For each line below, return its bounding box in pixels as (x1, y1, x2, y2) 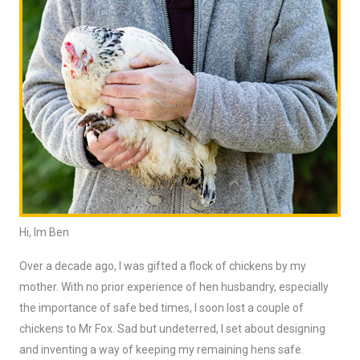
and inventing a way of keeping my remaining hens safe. (19, 343, 304, 357)
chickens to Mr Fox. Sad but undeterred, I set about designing (19, 322, 325, 336)
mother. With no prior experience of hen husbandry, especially (19, 280, 329, 294)
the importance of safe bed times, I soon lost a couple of (19, 301, 304, 315)
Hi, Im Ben (19, 226, 69, 239)
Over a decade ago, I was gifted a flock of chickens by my (19, 260, 306, 273)
